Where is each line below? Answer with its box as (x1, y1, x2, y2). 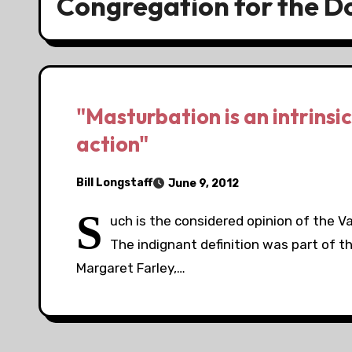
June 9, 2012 (168, 176, 239, 190)
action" (76, 130, 148, 157)
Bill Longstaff (76, 176, 152, 190)
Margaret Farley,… (76, 259, 185, 276)
